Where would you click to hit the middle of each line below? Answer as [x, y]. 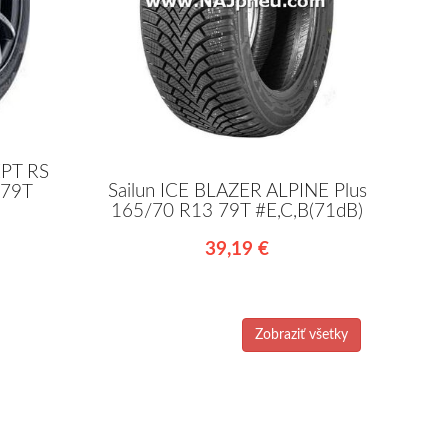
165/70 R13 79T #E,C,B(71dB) [237, 211]
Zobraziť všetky [301, 334]
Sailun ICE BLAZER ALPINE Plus [237, 191]
